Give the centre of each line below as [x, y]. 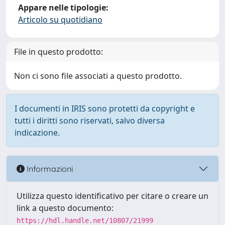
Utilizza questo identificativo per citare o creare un [113, 196]
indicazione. [37, 133]
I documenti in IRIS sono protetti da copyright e [105, 108]
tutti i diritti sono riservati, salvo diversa [90, 121]
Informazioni [49, 168]
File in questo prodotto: [59, 52]
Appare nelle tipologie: [63, 8]
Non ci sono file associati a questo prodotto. [98, 76]
